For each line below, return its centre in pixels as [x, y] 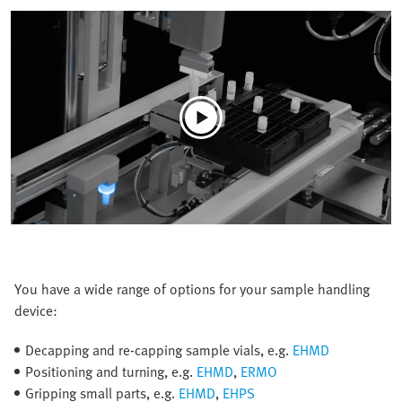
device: [36, 311]
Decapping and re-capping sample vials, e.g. [159, 350]
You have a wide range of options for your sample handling [192, 289]
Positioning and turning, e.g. [111, 372]
